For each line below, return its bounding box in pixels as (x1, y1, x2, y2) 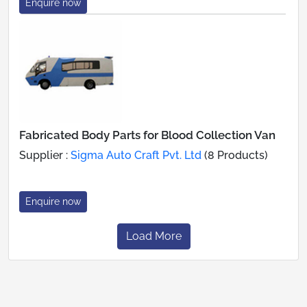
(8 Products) (201, 148, 268, 162)
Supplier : (19, 148, 71, 162)
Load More (125, 229, 182, 243)
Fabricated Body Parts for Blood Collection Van (19, 127, 275, 142)
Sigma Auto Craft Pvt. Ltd (71, 148, 201, 162)
